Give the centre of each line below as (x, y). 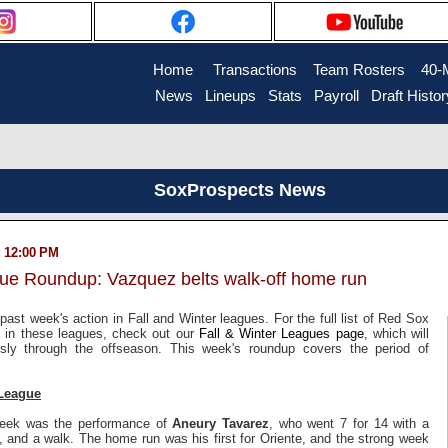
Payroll (336, 96)
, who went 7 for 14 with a (349, 423)
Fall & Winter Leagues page (281, 333)
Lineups (230, 96)
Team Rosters (359, 70)
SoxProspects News (239, 190)
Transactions (255, 70)
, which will (396, 333)
